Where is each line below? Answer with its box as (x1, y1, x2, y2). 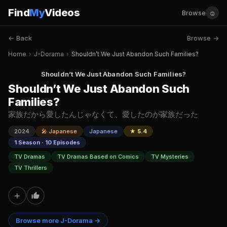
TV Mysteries (151, 153, 188, 160)
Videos (45, 7, 80, 19)
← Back (8, 34, 32, 42)
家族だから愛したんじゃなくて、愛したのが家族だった (8, 109, 198, 119)
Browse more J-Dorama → (16, 216, 100, 224)
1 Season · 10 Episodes (14, 139, 80, 146)
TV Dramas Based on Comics (57, 153, 139, 160)
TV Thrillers (14, 164, 47, 171)
